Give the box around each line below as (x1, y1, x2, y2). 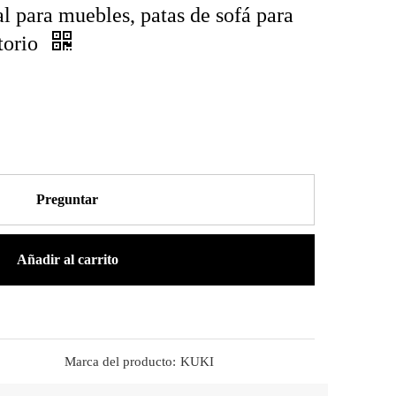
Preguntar (36, 192, 98, 207)
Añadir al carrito (16, 252, 118, 267)
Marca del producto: (65, 354, 177, 369)
